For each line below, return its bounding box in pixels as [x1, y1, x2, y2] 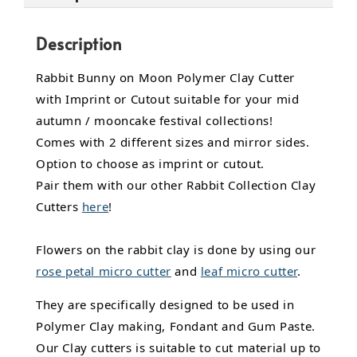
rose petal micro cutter [36, 263, 171, 280]
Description [36, 32, 123, 55]
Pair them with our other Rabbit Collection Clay [36, 177, 316, 194]
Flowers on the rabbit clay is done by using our [36, 241, 316, 258]
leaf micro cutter [200, 263, 298, 280]
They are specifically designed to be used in [36, 296, 295, 313]
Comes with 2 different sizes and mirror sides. [36, 134, 310, 151]
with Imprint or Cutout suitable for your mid [36, 91, 300, 108]
